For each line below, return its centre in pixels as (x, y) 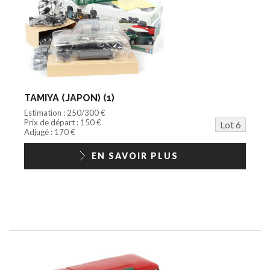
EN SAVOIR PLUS (135, 155)
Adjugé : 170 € (50, 132)
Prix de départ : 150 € (63, 122)
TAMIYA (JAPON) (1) (69, 98)
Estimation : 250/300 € (65, 112)
